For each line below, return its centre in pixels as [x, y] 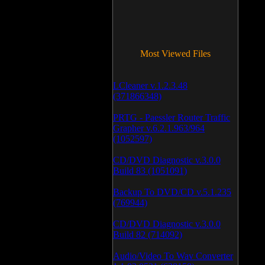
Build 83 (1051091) [150, 171]
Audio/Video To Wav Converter [173, 256]
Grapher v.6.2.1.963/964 [159, 128]
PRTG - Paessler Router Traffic [172, 117]
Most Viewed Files [175, 54]
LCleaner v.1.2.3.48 [150, 85]
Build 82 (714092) [148, 235]
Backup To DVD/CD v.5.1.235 [172, 192]
